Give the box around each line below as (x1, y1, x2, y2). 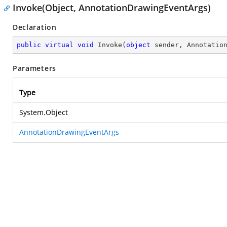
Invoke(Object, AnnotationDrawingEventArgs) (13, 2, 211, 14)
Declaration (13, 22, 57, 32)
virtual (45, 41, 73, 49)
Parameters (13, 63, 56, 73)
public (17, 41, 41, 49)
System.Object (19, 107, 68, 117)
